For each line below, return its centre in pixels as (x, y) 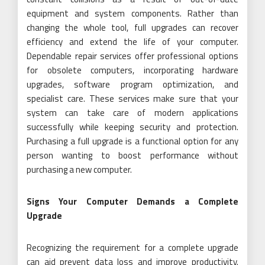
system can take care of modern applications (132, 112)
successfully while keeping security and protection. (132, 127)
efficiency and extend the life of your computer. (132, 41)
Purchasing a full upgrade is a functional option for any (132, 141)
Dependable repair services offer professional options (132, 56)
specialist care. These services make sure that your (132, 98)
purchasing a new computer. (79, 169)
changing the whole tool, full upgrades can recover (132, 27)
